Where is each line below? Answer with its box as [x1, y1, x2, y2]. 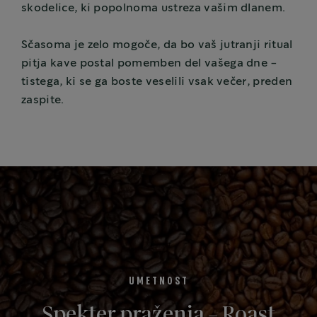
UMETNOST [128, 276, 189, 286]
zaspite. [21, 95, 64, 106]
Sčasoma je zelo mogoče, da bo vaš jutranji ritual [21, 40, 293, 51]
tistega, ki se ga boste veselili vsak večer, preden [21, 76, 293, 88]
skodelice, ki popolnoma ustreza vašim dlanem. [21, 3, 286, 14]
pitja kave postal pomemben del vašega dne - [21, 58, 278, 69]
